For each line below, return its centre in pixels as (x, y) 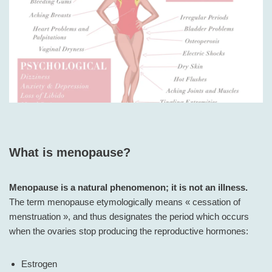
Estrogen (39, 264)
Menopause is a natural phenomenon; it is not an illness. (128, 188)
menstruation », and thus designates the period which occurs (129, 217)
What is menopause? (70, 153)
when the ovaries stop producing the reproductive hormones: (129, 231)
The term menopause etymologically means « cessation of (125, 202)
